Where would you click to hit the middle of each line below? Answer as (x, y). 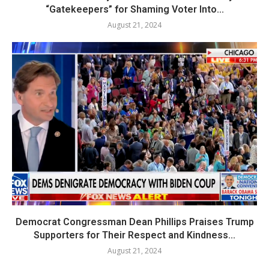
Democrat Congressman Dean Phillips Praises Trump (134, 222)
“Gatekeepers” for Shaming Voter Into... (134, 9)
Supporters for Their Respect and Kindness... (134, 235)
